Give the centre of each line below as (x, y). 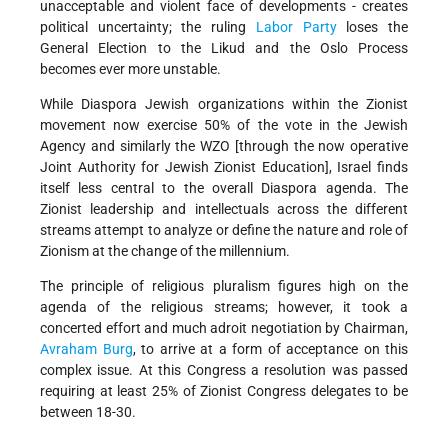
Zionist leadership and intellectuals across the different (224, 208)
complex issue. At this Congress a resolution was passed (224, 369)
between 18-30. (88, 411)
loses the (372, 26)
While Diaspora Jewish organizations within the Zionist (224, 103)
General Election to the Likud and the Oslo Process (224, 47)
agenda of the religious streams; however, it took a (224, 306)
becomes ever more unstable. (130, 68)
